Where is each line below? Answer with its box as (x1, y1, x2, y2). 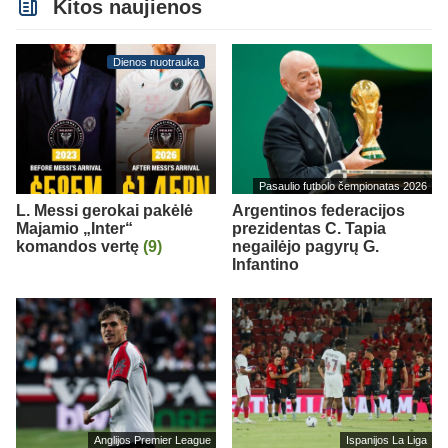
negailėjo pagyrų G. (232, 238, 379, 256)
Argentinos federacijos (232, 202, 405, 220)
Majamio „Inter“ (16, 220, 133, 238)
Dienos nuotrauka (113, 56, 199, 69)
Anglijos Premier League (93, 433, 211, 446)
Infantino (232, 256, 299, 274)
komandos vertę (16, 238, 143, 256)
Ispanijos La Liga (345, 433, 427, 446)
